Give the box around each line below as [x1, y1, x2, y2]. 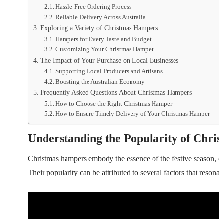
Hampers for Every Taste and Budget [55, 35, 152, 43]
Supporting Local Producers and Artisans [55, 67, 163, 75]
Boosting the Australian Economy [55, 78, 145, 85]
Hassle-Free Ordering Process [55, 3, 132, 10]
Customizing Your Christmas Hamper [55, 45, 154, 53]
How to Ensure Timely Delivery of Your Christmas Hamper [55, 110, 210, 117]
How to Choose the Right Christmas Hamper [55, 100, 173, 107]
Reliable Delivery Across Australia [55, 13, 146, 21]
